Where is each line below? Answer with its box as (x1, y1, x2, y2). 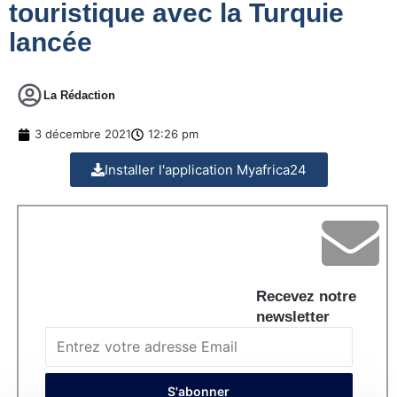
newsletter (256, 308, 330, 326)
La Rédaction (43, 89, 115, 103)
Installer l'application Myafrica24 (104, 161, 307, 179)
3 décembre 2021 (35, 127, 131, 142)
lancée (9, 27, 92, 58)
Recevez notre (256, 288, 356, 306)
